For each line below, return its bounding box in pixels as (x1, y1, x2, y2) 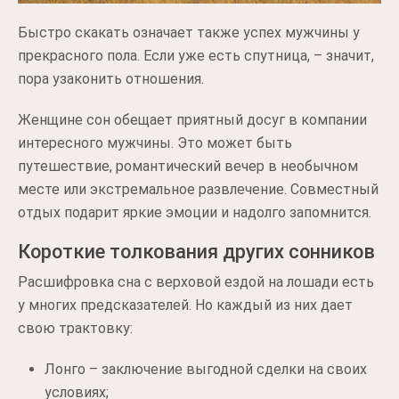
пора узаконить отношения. (18, 69, 204, 87)
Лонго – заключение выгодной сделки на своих (45, 360, 367, 378)
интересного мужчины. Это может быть (18, 134, 292, 151)
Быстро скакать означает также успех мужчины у (18, 23, 360, 41)
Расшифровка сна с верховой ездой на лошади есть (18, 273, 374, 290)
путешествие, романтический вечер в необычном (18, 157, 358, 175)
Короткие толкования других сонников (18, 240, 375, 263)
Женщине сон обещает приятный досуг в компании (18, 110, 367, 128)
